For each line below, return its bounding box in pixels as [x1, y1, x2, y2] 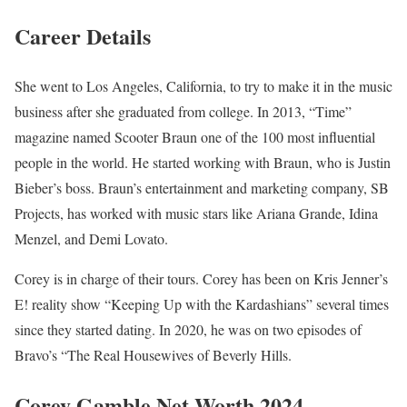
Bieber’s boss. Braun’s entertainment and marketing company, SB [15, 178, 389, 198]
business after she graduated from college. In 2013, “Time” [15, 102, 352, 122]
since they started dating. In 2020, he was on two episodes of [15, 320, 362, 340]
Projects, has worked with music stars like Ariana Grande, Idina [15, 203, 378, 223]
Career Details [15, 20, 151, 53]
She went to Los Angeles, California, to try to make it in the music [15, 76, 392, 96]
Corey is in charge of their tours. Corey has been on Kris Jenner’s [15, 269, 388, 289]
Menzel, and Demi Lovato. [15, 229, 168, 249]
